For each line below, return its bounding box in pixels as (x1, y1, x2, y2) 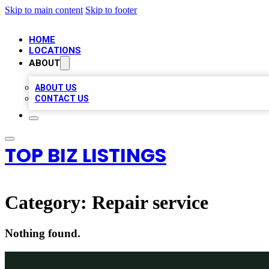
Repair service (92, 192, 208, 214)
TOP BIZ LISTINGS (5, 142, 166, 169)
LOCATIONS (29, 45, 81, 56)
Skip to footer (85, 5, 137, 15)
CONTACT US (35, 94, 89, 103)
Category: (5, 192, 92, 214)
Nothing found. (5, 226, 80, 240)
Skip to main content (5, 5, 83, 15)
